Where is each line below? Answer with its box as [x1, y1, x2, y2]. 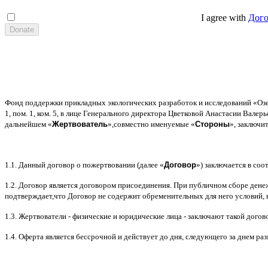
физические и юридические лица [72, 211, 184, 221]
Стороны [195, 119, 230, 129]
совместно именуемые [114, 119, 191, 129]
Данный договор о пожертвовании [19, 160, 137, 169]
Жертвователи [19, 211, 68, 221]
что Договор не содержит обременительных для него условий [54, 191, 263, 200]
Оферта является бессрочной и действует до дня [19, 232, 182, 241]
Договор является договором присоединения [19, 180, 170, 190]
